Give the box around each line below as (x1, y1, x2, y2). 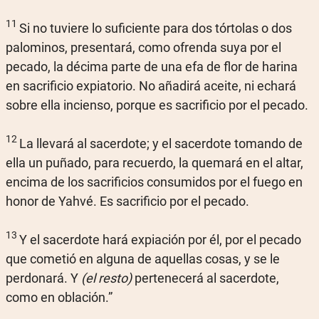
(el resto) (81, 270, 132, 286)
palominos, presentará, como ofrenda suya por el (6, 39, 281, 55)
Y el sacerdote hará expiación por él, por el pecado (19, 231, 301, 247)
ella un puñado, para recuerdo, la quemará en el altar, (6, 155, 303, 170)
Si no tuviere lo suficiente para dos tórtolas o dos (19, 20, 292, 36)
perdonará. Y (6, 270, 81, 286)
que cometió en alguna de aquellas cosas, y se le (6, 251, 280, 266)
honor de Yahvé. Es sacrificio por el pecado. (6, 193, 249, 209)
